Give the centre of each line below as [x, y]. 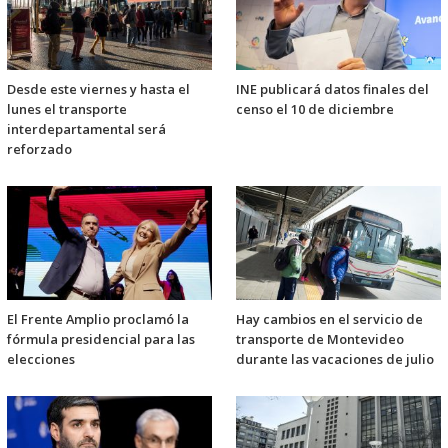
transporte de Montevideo [320, 339]
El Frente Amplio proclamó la [98, 319]
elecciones [41, 359]
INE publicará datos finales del [332, 89]
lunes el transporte [67, 109]
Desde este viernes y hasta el [98, 89]
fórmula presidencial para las [101, 339]
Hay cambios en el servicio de [329, 319]
